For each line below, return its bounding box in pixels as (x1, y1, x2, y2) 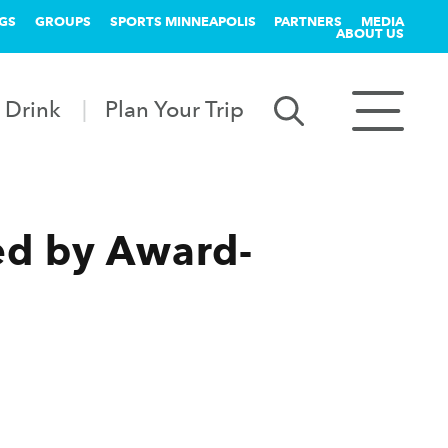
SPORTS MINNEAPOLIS (109, 13, 256, 29)
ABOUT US (336, 25, 404, 41)
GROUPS (34, 13, 91, 29)
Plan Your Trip (105, 95, 245, 122)
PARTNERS (274, 13, 343, 29)
